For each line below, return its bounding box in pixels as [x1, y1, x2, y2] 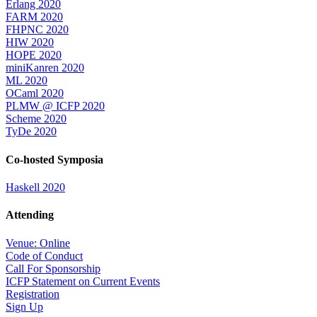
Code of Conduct [6, 249, 83, 262]
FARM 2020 [6, 11, 63, 23]
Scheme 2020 [6, 113, 67, 125]
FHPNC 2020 [6, 23, 69, 36]
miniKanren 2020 [6, 62, 84, 74]
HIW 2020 [6, 36, 54, 49]
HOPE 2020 [6, 49, 62, 62]
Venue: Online [6, 236, 70, 249]
